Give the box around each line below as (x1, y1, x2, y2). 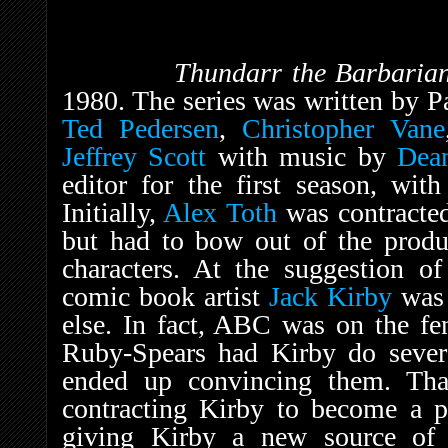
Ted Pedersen (62, 112, 220, 144)
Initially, (62, 196, 164, 228)
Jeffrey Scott (62, 140, 207, 172)
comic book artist (62, 280, 269, 312)
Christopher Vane (242, 112, 445, 144)
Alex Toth (163, 196, 277, 228)
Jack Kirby (269, 280, 392, 312)
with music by (206, 140, 398, 172)
